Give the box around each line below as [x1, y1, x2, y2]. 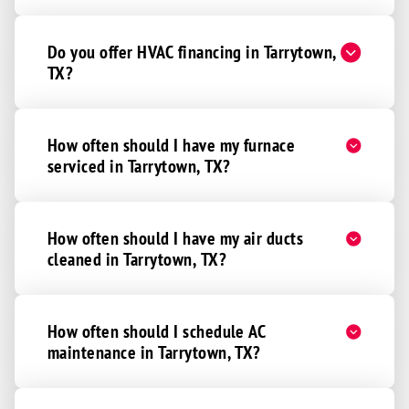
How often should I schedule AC [47, 320, 267, 343]
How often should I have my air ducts [47, 226, 304, 250]
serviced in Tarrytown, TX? [47, 154, 231, 178]
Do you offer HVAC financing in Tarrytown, [47, 40, 337, 64]
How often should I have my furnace [47, 133, 296, 157]
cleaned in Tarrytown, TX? [47, 247, 226, 271]
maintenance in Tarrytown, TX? [47, 341, 261, 364]
